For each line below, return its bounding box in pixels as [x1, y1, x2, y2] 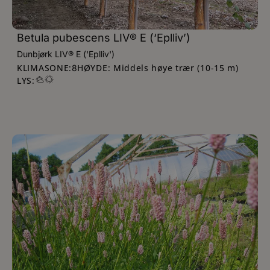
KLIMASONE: [17, 61, 72, 74]
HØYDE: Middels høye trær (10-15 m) [77, 61, 239, 74]
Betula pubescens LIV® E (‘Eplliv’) [17, 31, 190, 44]
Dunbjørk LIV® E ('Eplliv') [17, 49, 115, 59]
